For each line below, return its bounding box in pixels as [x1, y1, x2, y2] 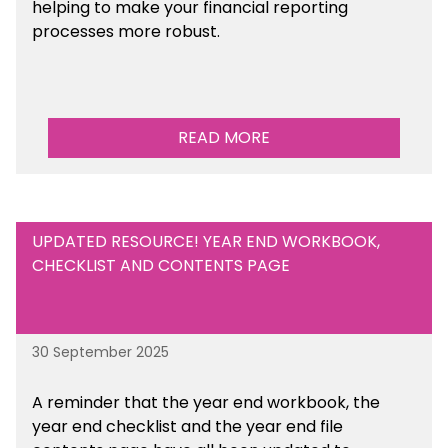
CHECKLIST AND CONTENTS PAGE [32, 254, 290, 278]
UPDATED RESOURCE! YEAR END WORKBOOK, [32, 230, 380, 254]
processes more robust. [32, 20, 228, 44]
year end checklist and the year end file [32, 415, 343, 439]
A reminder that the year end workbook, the [32, 391, 380, 415]
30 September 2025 [32, 342, 169, 363]
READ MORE [178, 126, 270, 150]
